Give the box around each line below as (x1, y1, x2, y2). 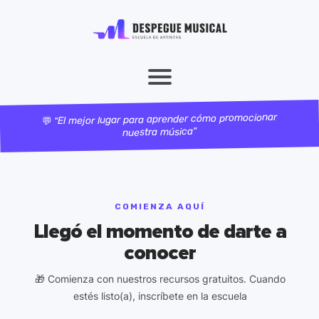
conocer (123, 240, 196, 265)
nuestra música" (122, 125, 197, 139)
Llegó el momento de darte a (33, 219, 286, 244)
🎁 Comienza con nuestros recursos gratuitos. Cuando (34, 272, 286, 285)
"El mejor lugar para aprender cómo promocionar (53, 110, 277, 127)
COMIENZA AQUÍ (114, 201, 205, 211)
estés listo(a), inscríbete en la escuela (73, 289, 247, 302)
